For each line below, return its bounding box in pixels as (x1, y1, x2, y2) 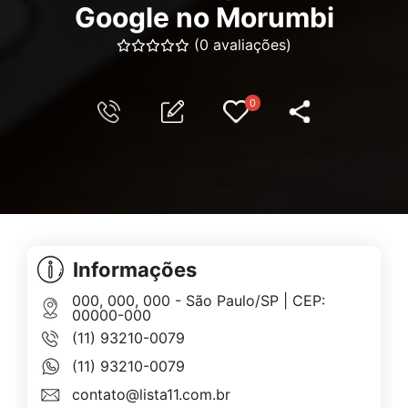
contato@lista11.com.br (71, 385, 230, 404)
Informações (73, 258, 197, 282)
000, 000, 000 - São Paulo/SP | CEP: (71, 291, 325, 311)
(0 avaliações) (194, 36, 291, 54)
